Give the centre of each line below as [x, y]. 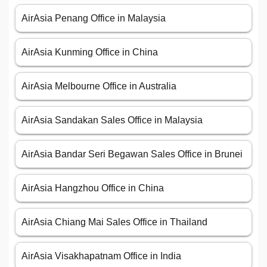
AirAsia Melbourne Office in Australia [99, 86]
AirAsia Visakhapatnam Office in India [101, 256]
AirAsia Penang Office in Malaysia [94, 18]
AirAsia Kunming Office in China [90, 52]
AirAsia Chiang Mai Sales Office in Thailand [114, 222]
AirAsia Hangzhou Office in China [93, 188]
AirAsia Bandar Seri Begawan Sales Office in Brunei [132, 154]
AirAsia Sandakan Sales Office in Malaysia [112, 120]
